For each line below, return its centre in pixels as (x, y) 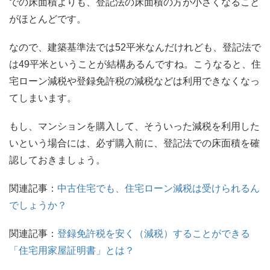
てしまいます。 (43, 98)
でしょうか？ (38, 206)
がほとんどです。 (48, 19)
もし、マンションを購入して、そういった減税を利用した (134, 126)
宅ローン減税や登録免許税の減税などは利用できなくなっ (134, 81)
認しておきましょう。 (57, 160)
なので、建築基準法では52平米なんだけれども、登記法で (135, 47)
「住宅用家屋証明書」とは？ (72, 251)
